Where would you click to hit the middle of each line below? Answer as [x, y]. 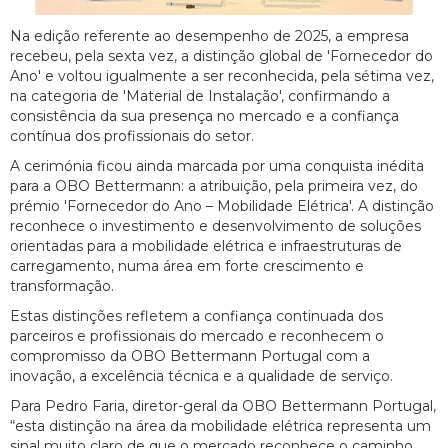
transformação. [62, 286]
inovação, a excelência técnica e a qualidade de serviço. [201, 376]
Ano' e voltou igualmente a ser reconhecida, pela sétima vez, [222, 76]
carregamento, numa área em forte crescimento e [187, 266]
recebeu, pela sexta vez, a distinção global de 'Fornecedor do [221, 56]
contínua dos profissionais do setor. [132, 136]
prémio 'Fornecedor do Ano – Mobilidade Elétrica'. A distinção [222, 206]
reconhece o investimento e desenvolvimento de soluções [215, 226]
